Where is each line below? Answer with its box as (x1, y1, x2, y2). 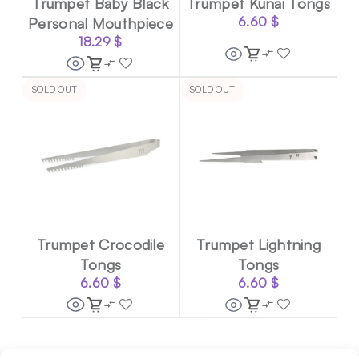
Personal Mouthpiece (28, 14, 173, 33)
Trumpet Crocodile (36, 235, 165, 254)
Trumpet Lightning (196, 235, 321, 254)
